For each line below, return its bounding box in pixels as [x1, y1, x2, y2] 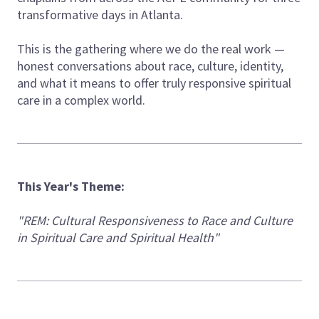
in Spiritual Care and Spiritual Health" [17, 229, 219, 246]
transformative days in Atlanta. [17, 6, 183, 23]
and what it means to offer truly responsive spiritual [17, 75, 291, 92]
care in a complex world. [17, 92, 145, 109]
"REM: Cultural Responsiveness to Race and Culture [17, 212, 293, 229]
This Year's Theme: [17, 178, 125, 195]
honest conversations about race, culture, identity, [17, 58, 283, 75]
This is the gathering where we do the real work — [17, 41, 285, 58]
